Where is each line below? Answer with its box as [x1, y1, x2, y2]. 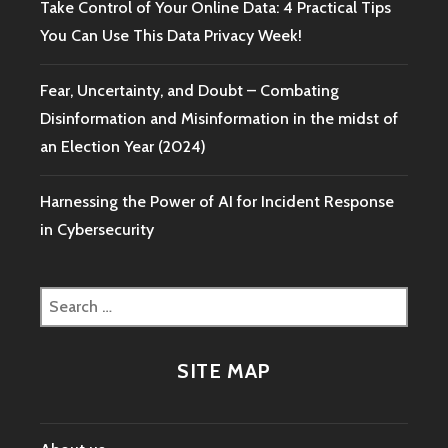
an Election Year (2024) [40, 137, 206, 157]
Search [39, 289, 88, 309]
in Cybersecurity [40, 220, 154, 240]
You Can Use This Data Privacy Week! [40, 25, 302, 45]
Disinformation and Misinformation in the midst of [40, 109, 398, 129]
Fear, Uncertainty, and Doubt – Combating [40, 81, 339, 101]
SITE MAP [177, 359, 271, 383]
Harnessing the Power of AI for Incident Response [40, 192, 394, 212]
